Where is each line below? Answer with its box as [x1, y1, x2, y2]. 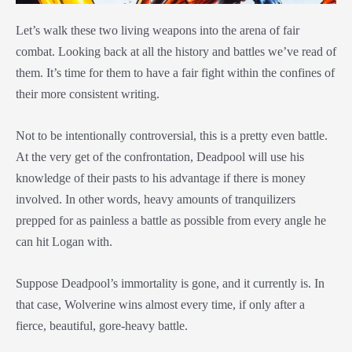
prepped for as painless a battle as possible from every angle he [16, 212, 326, 228]
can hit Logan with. [16, 233, 115, 249]
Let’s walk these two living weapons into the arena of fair [16, 22, 299, 38]
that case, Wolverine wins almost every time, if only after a [16, 297, 305, 313]
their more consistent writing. [16, 86, 163, 101]
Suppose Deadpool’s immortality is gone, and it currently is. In [16, 276, 324, 291]
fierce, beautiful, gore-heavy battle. [16, 318, 188, 334]
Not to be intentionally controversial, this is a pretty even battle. [16, 127, 328, 143]
